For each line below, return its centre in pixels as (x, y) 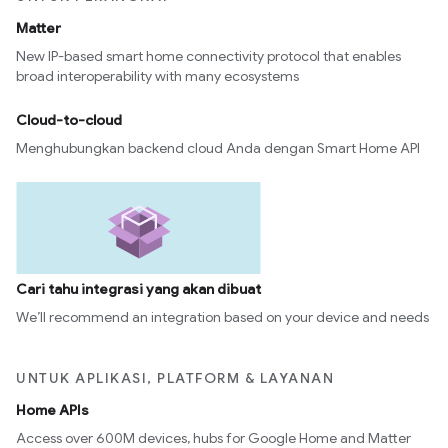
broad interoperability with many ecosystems (157, 75)
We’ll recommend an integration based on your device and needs (222, 317)
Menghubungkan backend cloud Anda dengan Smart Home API (218, 147)
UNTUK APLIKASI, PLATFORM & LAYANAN (175, 378)
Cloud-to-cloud (69, 119)
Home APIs (52, 410)
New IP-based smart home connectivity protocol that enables (208, 55)
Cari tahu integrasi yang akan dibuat (138, 289)
